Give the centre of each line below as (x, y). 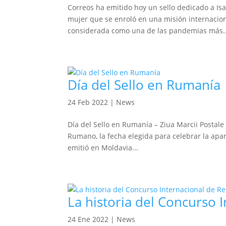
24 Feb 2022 (88, 102)
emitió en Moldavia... (103, 148)
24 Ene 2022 (88, 219)
